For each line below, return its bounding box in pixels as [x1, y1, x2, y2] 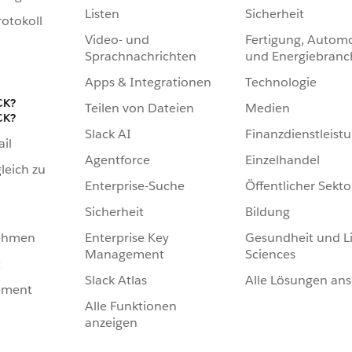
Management [85, 246, 164, 263]
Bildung [245, 203, 290, 221]
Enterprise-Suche [85, 178, 185, 195]
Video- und [85, 31, 149, 49]
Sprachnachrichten [85, 48, 196, 65]
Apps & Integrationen [85, 74, 211, 91]
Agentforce [85, 152, 150, 169]
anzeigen [85, 314, 137, 332]
